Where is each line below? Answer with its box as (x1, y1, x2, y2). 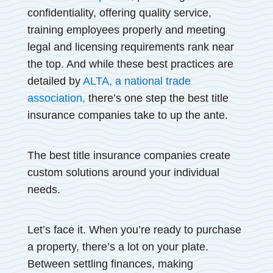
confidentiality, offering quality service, (27, 6, 211, 19)
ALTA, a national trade (82, 74, 191, 87)
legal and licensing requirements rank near (27, 40, 234, 53)
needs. (27, 183, 60, 196)
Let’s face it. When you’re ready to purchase (27, 223, 241, 236)
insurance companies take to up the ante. (27, 108, 228, 121)
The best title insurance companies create (27, 149, 230, 161)
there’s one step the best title (85, 91, 229, 104)
